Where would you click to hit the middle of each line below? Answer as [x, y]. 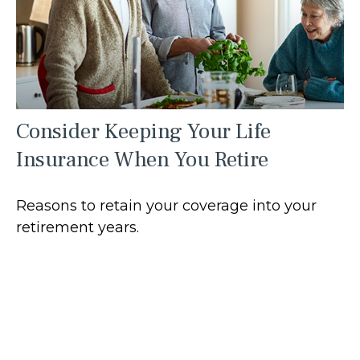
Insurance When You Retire [142, 160]
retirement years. [78, 228]
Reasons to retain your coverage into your [166, 206]
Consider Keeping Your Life [143, 132]
